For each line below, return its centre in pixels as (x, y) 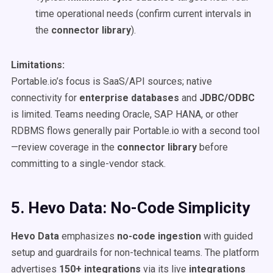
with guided (227, 236)
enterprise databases (129, 98)
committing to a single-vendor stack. (88, 164)
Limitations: (38, 65)
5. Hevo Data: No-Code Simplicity (130, 208)
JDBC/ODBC (227, 98)
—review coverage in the (64, 147)
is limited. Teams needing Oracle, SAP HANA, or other (125, 114)
